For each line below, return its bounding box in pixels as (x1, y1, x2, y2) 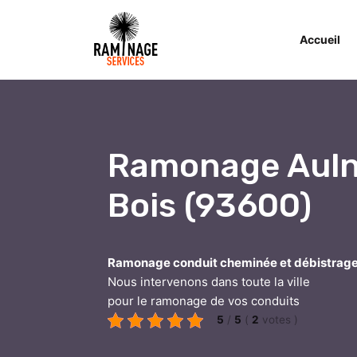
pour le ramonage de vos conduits (107, 292, 300, 308)
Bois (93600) (107, 185, 312, 226)
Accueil (300, 33, 340, 46)
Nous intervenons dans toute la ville (107, 273, 310, 289)
